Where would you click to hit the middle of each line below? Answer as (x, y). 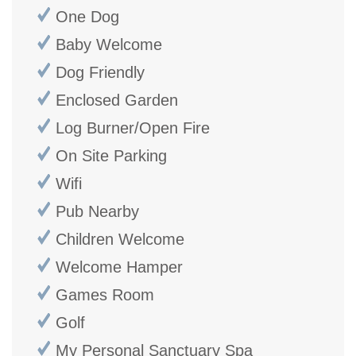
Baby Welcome (109, 44)
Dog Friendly (100, 72)
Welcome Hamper (119, 267)
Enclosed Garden (117, 100)
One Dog (87, 16)
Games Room (105, 294)
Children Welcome (120, 239)
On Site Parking (111, 155)
